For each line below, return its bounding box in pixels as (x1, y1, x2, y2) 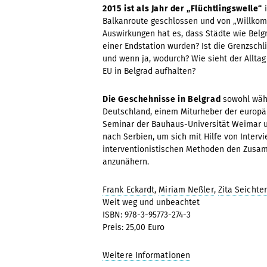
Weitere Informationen (103, 250, 191, 260)
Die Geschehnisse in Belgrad (103, 94, 221, 104)
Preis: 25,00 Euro (103, 222, 164, 232)
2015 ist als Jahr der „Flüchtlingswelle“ (103, 4, 262, 14)
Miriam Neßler (159, 185, 214, 195)
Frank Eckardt (103, 185, 155, 195)
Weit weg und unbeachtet (103, 197, 200, 207)
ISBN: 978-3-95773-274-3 (103, 210, 191, 220)
